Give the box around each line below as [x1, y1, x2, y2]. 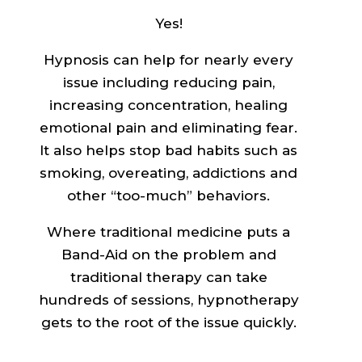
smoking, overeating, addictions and [40, 165, 298, 182]
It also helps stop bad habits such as [40, 142, 298, 159]
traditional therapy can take [69, 269, 267, 286]
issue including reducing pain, [62, 74, 275, 91]
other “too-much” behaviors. [67, 187, 271, 204]
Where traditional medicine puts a [47, 224, 291, 241]
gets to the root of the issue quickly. [40, 314, 297, 331]
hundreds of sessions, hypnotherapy [38, 292, 299, 309]
